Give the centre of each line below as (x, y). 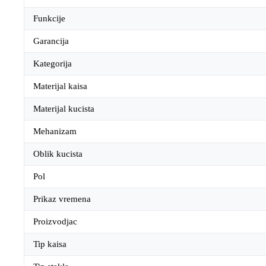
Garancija (51, 41)
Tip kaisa (50, 244)
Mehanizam (55, 132)
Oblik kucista (58, 154)
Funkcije (49, 19)
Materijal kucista (64, 109)
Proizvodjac (55, 222)
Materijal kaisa (60, 86)
